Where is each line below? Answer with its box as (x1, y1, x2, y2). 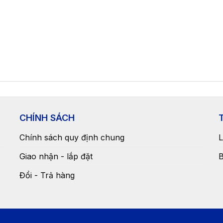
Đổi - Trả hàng (19, 170, 75, 180)
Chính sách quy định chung (19, 132, 124, 142)
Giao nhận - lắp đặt (19, 151, 93, 161)
